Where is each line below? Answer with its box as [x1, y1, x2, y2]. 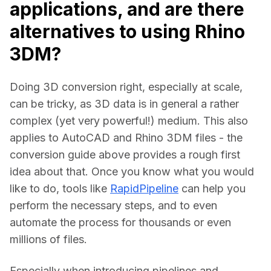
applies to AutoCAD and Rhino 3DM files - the [10, 131, 243, 144]
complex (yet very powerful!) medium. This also [10, 114, 248, 127]
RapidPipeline [110, 181, 178, 195]
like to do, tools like [10, 181, 110, 195]
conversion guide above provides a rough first [10, 148, 240, 161]
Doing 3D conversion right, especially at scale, [10, 80, 243, 93]
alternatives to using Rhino [10, 20, 245, 42]
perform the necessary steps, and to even [10, 198, 217, 212]
